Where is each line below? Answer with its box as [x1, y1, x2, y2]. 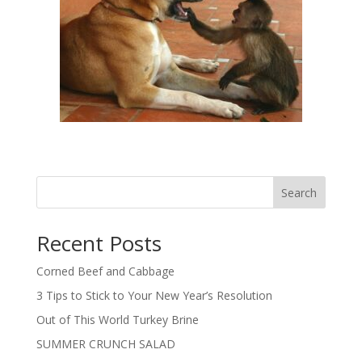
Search [281, 184, 318, 200]
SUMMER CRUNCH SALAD [36, 336, 175, 351]
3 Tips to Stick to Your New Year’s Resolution [36, 288, 272, 303]
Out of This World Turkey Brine [36, 312, 199, 327]
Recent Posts [36, 229, 162, 258]
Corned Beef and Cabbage [36, 263, 175, 279]
